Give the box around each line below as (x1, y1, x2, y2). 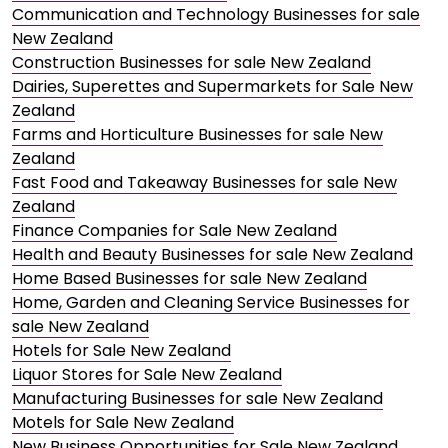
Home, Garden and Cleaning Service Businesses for (12, 291, 410, 315)
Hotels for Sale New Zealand (12, 339, 231, 363)
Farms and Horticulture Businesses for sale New (12, 123, 383, 147)
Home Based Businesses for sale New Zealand (12, 267, 367, 291)
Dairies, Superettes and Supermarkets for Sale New (12, 75, 413, 99)
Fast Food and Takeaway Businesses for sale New (12, 171, 397, 195)
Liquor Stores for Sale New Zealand (12, 363, 282, 387)
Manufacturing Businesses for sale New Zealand (12, 387, 383, 411)
